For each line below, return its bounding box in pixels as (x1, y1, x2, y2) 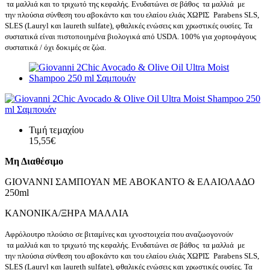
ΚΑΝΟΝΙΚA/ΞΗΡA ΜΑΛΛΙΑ (5, 208, 133, 219)
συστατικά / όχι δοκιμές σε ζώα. (5, 43, 108, 52)
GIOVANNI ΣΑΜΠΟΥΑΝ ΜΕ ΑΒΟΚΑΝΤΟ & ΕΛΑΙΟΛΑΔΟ (5, 177, 255, 187)
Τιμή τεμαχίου (29, 125, 84, 136)
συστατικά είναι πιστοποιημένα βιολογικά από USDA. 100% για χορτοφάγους (5, 32, 256, 42)
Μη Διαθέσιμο (5, 156, 63, 167)
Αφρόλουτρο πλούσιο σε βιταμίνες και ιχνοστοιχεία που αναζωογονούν (5, 230, 233, 239)
